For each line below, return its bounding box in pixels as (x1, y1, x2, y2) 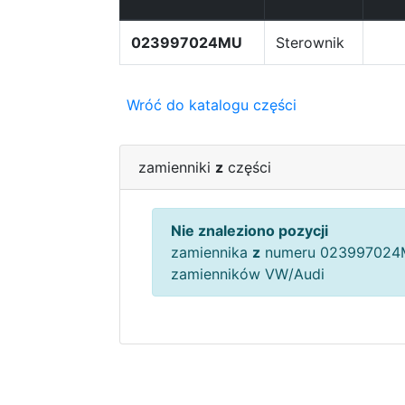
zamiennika (171, 243, 252, 261)
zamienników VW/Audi (171, 265, 325, 283)
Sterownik (276, 33, 344, 52)
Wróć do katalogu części (127, 96, 297, 114)
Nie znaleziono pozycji (171, 221, 328, 240)
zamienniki (138, 158, 215, 176)
